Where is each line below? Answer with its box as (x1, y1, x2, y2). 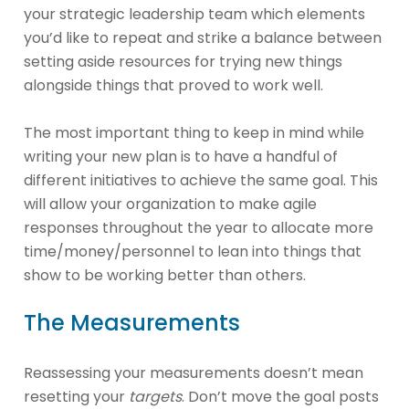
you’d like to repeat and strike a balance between (24, 26, 382, 48)
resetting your (24, 385, 129, 407)
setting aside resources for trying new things (24, 50, 342, 72)
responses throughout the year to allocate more (24, 216, 373, 238)
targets (129, 385, 182, 407)
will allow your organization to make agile (24, 193, 317, 215)
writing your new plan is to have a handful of (24, 145, 338, 167)
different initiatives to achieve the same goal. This (24, 169, 378, 191)
